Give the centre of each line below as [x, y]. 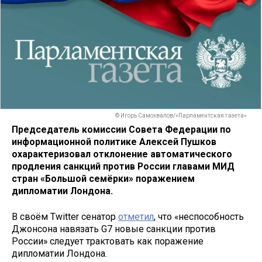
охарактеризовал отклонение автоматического [122, 154]
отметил [136, 217]
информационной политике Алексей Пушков [114, 142]
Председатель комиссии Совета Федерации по [121, 129]
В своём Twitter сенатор [65, 217]
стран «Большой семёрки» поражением [103, 178]
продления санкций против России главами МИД [123, 166]
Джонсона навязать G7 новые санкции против [114, 229]
